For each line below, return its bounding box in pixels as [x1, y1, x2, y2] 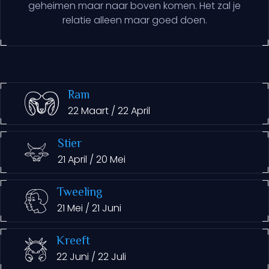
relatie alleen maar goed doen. [62, 13, 207, 27]
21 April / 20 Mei [58, 153, 125, 166]
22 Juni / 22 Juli [56, 250, 126, 264]
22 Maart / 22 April [68, 104, 150, 118]
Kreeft [56, 232, 90, 251]
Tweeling [57, 184, 102, 202]
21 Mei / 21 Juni [57, 201, 121, 215]
